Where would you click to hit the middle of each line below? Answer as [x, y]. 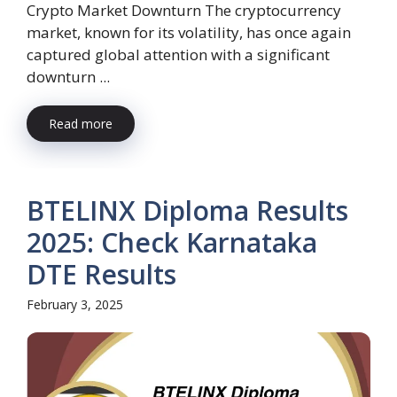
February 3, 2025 [75, 305]
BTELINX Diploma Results [187, 211]
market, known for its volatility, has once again [189, 33]
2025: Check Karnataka [172, 243]
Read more [81, 124]
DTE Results [101, 275]
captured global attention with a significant [178, 55]
